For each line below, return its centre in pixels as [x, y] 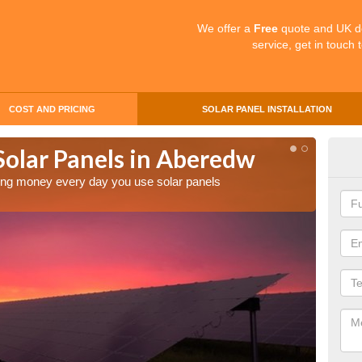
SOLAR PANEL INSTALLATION [267, 109]
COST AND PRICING [52, 109]
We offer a [225, 28]
